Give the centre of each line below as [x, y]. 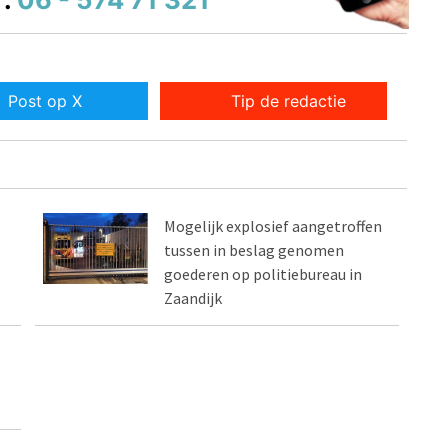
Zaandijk [193, 298]
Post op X [44, 101]
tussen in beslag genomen [254, 250]
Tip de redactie [289, 101]
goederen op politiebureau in [263, 274]
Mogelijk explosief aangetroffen [273, 226]
